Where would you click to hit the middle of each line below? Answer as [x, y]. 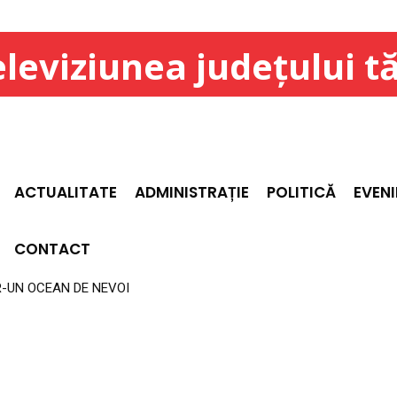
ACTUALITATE [66, 193]
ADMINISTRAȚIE [192, 193]
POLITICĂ [302, 193]
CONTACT [53, 249]
